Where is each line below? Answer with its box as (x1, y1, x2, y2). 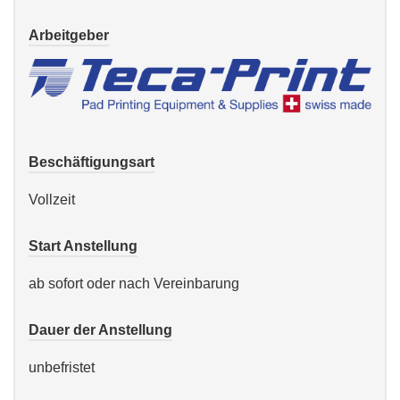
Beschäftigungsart (29, 154, 154, 171)
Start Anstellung (29, 238, 137, 254)
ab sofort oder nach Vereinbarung (29, 276, 239, 292)
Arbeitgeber (29, 28, 109, 44)
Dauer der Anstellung (29, 322, 172, 338)
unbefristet (29, 360, 95, 376)
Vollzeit (29, 192, 75, 208)
